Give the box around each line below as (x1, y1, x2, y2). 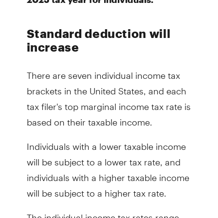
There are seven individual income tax (26, 61, 180, 81)
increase (26, 39, 79, 54)
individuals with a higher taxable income (26, 163, 189, 183)
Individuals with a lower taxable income (26, 132, 186, 152)
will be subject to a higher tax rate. (26, 179, 166, 199)
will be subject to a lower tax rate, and (26, 148, 181, 167)
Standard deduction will (26, 26, 171, 40)
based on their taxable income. (26, 108, 152, 127)
